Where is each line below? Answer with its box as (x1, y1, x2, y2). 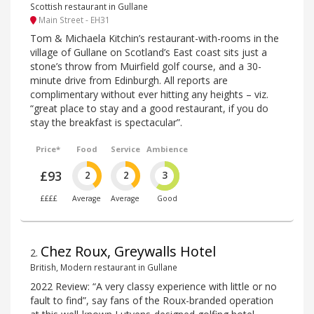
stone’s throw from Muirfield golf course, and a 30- (30, 60, 261, 74)
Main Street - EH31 (36, 13, 110, 25)
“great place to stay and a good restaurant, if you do (30, 102, 268, 116)
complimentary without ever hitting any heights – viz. (30, 88, 268, 102)
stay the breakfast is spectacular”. (30, 116, 182, 130)
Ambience (146, 144, 188, 155)
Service (110, 144, 140, 155)
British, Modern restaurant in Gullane (30, 261, 177, 273)
